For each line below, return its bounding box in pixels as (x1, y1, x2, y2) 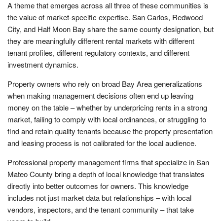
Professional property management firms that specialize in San (7, 156, 209, 167)
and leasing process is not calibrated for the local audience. (7, 137, 196, 148)
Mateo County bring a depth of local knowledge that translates (7, 168, 205, 179)
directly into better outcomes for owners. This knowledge (7, 180, 188, 191)
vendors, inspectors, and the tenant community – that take (7, 204, 194, 215)
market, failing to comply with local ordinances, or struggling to (7, 113, 206, 124)
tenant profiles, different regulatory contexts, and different (7, 47, 189, 58)
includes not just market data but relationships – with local (7, 192, 191, 203)
